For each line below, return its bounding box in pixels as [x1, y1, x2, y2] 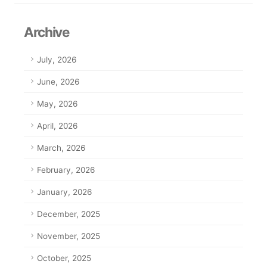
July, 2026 [37, 55, 76, 65]
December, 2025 [37, 209, 100, 219]
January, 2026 [37, 187, 92, 197]
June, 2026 [37, 77, 79, 87]
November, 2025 [37, 231, 100, 241]
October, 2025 [37, 253, 91, 263]
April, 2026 [37, 121, 77, 131]
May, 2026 [37, 99, 77, 109]
